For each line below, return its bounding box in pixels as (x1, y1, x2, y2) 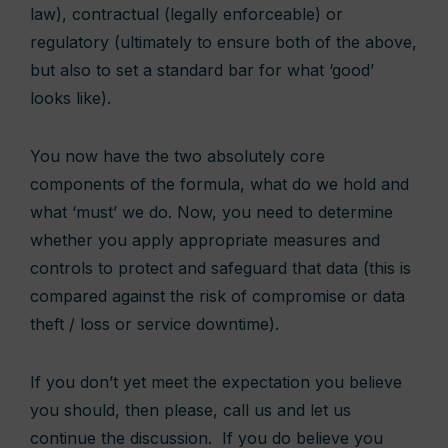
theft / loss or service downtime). (30, 314, 279, 334)
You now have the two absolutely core (30, 146, 325, 166)
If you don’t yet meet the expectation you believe (30, 372, 402, 392)
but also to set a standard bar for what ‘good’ (30, 60, 374, 80)
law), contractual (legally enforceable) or (30, 4, 343, 24)
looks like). (30, 88, 111, 108)
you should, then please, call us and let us (30, 400, 351, 420)
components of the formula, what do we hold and (30, 174, 409, 194)
